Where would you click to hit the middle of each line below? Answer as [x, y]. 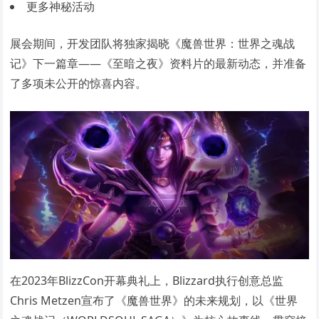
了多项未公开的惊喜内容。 [79, 83]
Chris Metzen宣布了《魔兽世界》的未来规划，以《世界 [154, 300]
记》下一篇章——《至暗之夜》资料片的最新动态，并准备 [158, 63]
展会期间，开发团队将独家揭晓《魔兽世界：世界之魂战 [153, 43]
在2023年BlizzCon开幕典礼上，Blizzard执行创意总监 [147, 280]
